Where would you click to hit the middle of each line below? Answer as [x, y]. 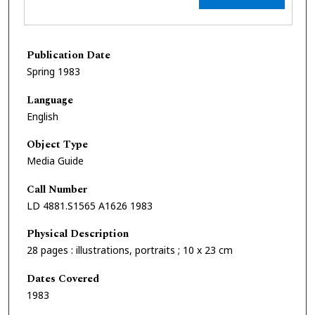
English [43, 116]
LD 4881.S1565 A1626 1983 [90, 205]
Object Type [57, 145]
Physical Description [78, 234]
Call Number [57, 189]
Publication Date [69, 55]
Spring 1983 [53, 71]
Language [50, 100]
